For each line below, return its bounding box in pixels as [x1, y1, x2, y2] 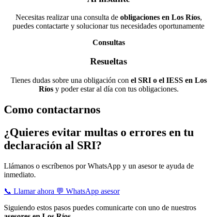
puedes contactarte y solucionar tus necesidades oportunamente [13, 22, 204, 31]
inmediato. [4, 170, 36, 179]
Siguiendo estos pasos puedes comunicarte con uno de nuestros [4, 203, 196, 212]
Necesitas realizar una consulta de [15, 13, 120, 22]
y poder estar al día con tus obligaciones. [53, 84, 179, 93]
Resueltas [90, 56, 127, 67]
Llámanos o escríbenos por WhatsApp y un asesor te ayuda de [4, 161, 194, 170]
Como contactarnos [4, 103, 100, 116]
